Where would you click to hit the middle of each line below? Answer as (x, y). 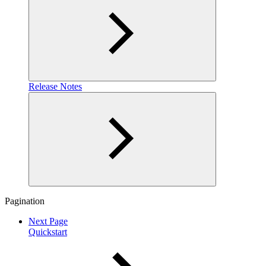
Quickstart (48, 232)
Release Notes (55, 87)
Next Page (48, 221)
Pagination (25, 201)
